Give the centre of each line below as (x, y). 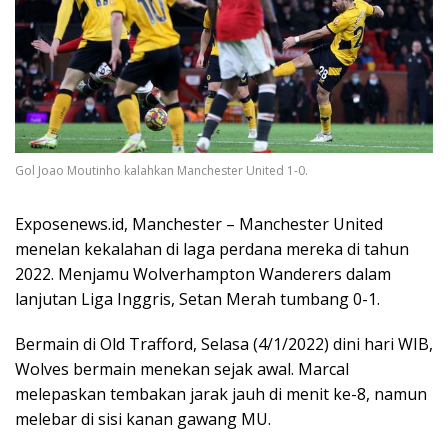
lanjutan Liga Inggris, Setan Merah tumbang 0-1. (197, 298)
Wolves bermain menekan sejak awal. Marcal (182, 368)
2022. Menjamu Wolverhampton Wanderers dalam (203, 273)
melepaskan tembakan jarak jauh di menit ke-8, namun (221, 393)
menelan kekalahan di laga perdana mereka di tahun (212, 248)
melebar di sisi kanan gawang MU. (143, 418)
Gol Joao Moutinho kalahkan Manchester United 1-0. (161, 170)
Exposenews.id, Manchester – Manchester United (199, 223)
